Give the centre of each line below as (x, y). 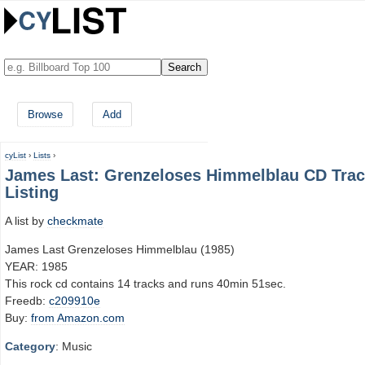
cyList (15, 155)
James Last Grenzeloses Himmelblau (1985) (120, 249)
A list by (26, 220)
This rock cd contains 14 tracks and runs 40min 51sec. (145, 283)
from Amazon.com (78, 317)
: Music (74, 347)
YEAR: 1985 (36, 266)
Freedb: (27, 300)
